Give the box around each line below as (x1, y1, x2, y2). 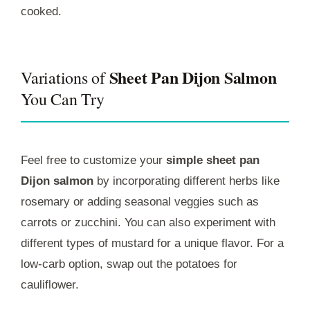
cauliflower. (21, 278, 79, 292)
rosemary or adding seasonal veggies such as (21, 195, 259, 209)
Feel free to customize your (21, 154, 166, 167)
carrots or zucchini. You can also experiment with (21, 216, 275, 230)
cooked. (21, 5, 62, 19)
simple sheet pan (166, 154, 259, 167)
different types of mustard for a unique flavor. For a (21, 237, 284, 250)
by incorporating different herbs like (93, 174, 280, 188)
